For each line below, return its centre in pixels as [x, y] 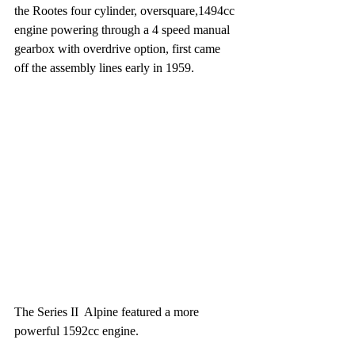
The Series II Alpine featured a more [108, 312]
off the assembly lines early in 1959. [104, 68]
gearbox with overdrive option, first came [119, 49]
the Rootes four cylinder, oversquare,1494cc [126, 11]
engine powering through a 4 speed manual [124, 30]
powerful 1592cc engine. [76, 331]
